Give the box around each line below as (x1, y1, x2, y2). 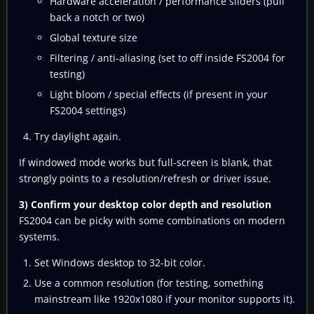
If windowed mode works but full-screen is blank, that (19, 155, 272, 169)
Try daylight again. (34, 129, 121, 143)
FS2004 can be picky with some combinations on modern (19, 213, 285, 227)
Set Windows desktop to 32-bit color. (34, 255, 205, 269)
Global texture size (50, 30, 137, 44)
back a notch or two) (50, 10, 144, 24)
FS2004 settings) (50, 103, 125, 117)
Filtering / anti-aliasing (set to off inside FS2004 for (50, 50, 285, 64)
